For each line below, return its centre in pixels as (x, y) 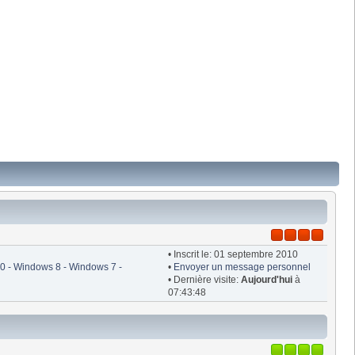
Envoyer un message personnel (242, 267)
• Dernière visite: (204, 279)
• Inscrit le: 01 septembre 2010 (233, 254)
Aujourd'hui (266, 279)
